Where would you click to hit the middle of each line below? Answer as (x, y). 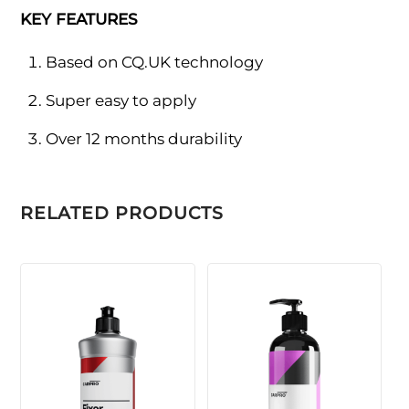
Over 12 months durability (143, 138)
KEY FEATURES (79, 19)
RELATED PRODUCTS (122, 214)
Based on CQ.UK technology (154, 62)
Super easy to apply (121, 100)
